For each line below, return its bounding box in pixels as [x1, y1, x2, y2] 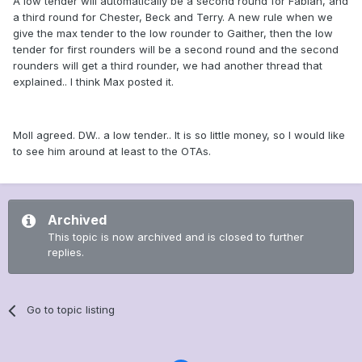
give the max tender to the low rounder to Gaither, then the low [13, 27, 333, 40]
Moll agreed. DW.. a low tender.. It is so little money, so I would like [13, 128, 345, 142]
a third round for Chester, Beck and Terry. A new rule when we [13, 11, 333, 24]
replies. [48, 246, 84, 259]
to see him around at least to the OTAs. [13, 145, 211, 158]
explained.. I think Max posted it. [13, 75, 174, 89]
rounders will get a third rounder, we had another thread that [13, 59, 322, 73]
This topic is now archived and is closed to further [48, 230, 304, 244]
